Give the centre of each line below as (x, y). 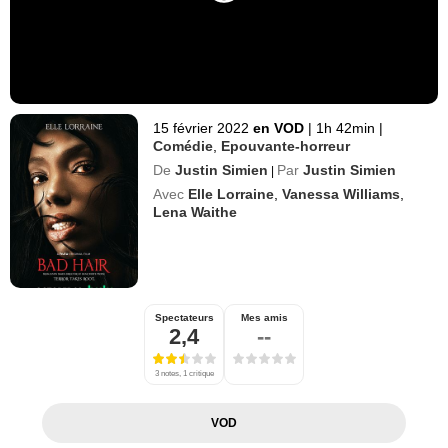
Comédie (183, 145)
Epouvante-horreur (286, 145)
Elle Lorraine (231, 193)
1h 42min (346, 127)
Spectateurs (184, 317)
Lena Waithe (195, 211)
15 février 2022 (201, 127)
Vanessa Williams (341, 193)
